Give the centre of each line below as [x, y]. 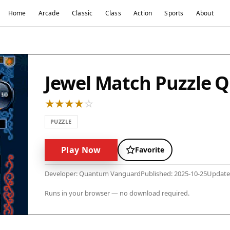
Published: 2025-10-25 [174, 174]
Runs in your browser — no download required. [117, 193]
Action [143, 13]
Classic [82, 13]
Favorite [149, 150]
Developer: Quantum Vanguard [93, 174]
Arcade [49, 13]
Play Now [81, 150]
